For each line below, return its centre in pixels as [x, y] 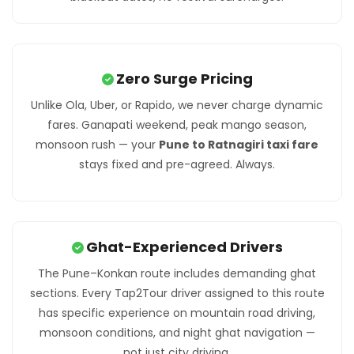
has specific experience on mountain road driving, [177, 313]
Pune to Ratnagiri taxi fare [239, 145]
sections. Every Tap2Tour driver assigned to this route [177, 293]
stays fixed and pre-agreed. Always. [177, 165]
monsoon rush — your [97, 145]
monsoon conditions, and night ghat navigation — [177, 332]
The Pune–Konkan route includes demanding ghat [177, 273]
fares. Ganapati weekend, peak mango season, [177, 125]
